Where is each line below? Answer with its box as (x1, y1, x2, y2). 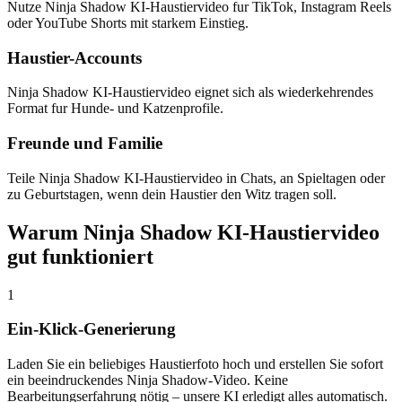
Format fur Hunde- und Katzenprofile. (7, 100, 223, 117)
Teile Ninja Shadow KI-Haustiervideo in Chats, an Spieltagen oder (7, 170, 385, 186)
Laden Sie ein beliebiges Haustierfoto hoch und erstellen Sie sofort (7, 356, 383, 372)
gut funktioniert (7, 244, 153, 268)
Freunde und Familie (7, 134, 162, 153)
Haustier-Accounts (7, 48, 142, 67)
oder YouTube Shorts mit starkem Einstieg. (7, 14, 249, 31)
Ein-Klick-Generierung (7, 319, 176, 339)
